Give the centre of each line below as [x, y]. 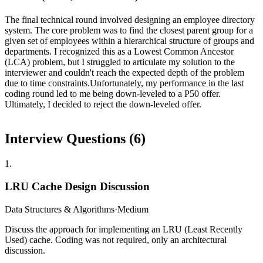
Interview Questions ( [69, 139]
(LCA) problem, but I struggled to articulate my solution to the [120, 62]
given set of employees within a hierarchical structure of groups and [129, 41]
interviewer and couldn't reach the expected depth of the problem [124, 73]
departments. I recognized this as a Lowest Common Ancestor [119, 52]
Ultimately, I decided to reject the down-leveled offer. [103, 104]
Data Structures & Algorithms [60, 209]
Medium [133, 209]
